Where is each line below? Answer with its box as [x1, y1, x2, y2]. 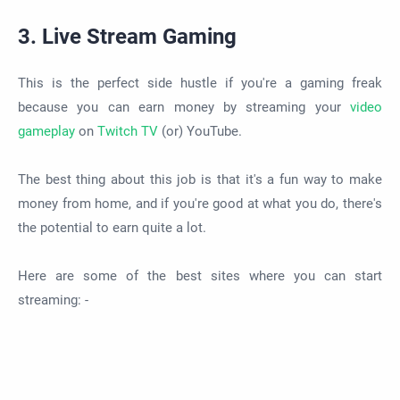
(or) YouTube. [158, 123, 242, 140]
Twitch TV [97, 123, 158, 140]
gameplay [18, 123, 75, 140]
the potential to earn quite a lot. [18, 220, 206, 237]
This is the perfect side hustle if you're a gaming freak [18, 75, 382, 92]
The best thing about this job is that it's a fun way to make [18, 171, 382, 188]
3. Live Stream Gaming [18, 23, 237, 49]
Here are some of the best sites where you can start [18, 268, 382, 285]
